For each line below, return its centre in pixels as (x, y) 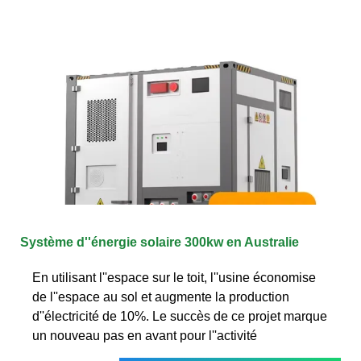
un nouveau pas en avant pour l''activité (145, 335)
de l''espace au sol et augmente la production (161, 297)
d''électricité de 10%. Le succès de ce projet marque (180, 316)
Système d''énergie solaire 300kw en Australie (160, 242)
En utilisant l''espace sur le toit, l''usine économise (174, 277)
